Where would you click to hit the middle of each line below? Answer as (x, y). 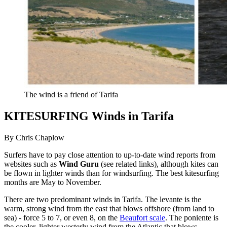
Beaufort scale (142, 218)
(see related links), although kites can (159, 164)
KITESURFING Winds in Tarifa (89, 116)
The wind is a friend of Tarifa (71, 95)
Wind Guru (79, 164)
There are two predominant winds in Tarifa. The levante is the (103, 200)
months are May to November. (53, 182)
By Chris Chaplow (34, 138)
